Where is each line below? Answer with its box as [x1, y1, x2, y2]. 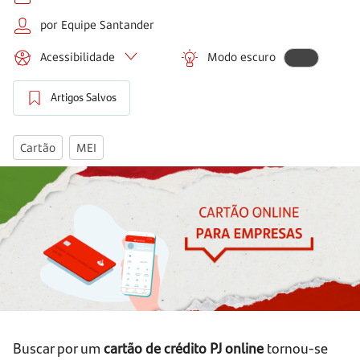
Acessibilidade [40, 48, 115, 64]
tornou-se [264, 337, 328, 358]
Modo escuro [207, 48, 276, 64]
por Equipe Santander [40, 16, 154, 32]
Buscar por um [13, 337, 104, 358]
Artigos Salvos [51, 90, 117, 105]
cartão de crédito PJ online [104, 337, 264, 358]
